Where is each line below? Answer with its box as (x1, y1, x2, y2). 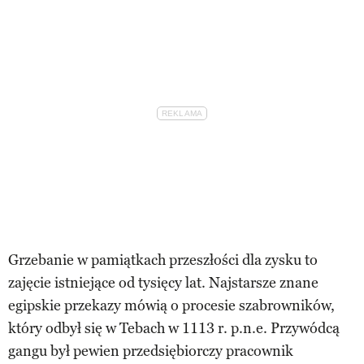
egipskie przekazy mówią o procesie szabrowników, (8, 297, 335, 315)
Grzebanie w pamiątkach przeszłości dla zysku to (8, 251, 318, 270)
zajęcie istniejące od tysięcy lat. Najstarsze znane (8, 274, 318, 292)
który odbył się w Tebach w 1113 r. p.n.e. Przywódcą (8, 319, 340, 338)
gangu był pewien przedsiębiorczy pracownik (8, 342, 293, 361)
